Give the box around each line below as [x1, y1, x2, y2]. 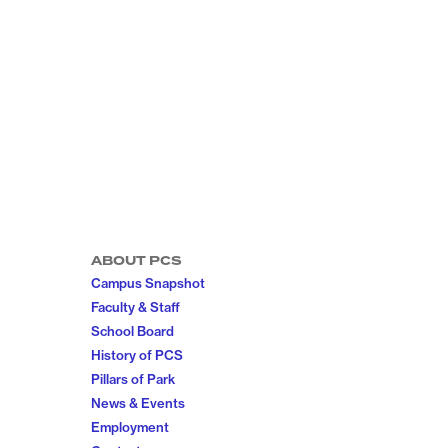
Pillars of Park [91, 371, 175, 387]
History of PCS [91, 347, 183, 363]
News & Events [91, 395, 185, 411]
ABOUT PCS [91, 252, 182, 270]
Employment [91, 419, 169, 435]
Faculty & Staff [91, 299, 180, 315]
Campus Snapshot [91, 275, 205, 291]
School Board [91, 323, 174, 339]
